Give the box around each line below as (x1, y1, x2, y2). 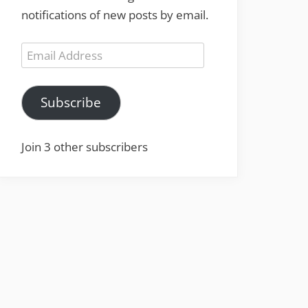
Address (21, 62, 65, 78)
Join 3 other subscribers (21, 139, 148, 155)
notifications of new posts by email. (21, 7, 208, 23)
